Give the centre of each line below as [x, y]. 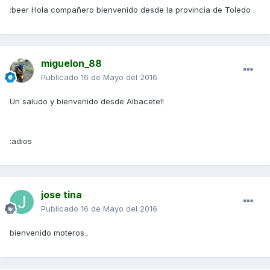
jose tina [61, 195]
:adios [21, 141]
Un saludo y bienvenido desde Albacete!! [87, 102]
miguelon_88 [71, 64]
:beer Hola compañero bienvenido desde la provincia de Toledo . [132, 10]
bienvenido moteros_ [49, 233]
